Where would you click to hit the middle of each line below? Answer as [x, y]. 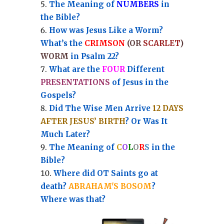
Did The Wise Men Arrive [100, 108]
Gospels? [58, 95]
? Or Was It [146, 121]
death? [54, 186]
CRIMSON [104, 43]
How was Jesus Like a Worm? [106, 30]
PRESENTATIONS [75, 82]
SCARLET [161, 43]
